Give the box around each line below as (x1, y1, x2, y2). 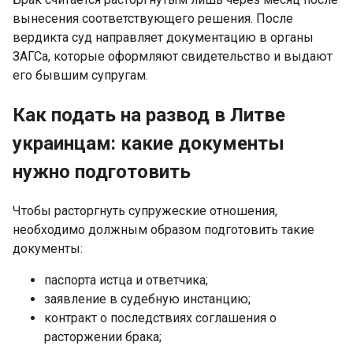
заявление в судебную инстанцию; (44, 292, 251, 307)
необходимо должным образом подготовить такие (13, 222, 314, 238)
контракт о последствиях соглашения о (44, 310, 277, 326)
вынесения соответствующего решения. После (13, 11, 293, 27)
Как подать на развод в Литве (13, 104, 285, 127)
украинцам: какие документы (13, 132, 284, 155)
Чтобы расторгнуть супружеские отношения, (13, 203, 277, 219)
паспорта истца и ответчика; (44, 273, 208, 288)
